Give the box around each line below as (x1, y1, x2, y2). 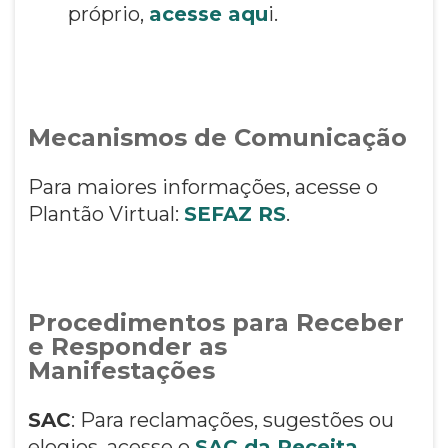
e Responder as (27, 331, 227, 361)
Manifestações (27, 355, 215, 385)
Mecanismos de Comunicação (27, 122, 407, 152)
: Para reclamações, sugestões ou (70, 407, 394, 432)
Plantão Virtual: (27, 201, 184, 226)
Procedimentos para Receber (27, 307, 404, 337)
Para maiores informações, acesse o (27, 174, 378, 199)
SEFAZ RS (183, 201, 286, 226)
